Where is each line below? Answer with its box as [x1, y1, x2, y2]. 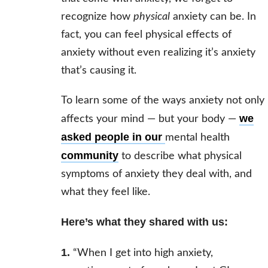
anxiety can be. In [169, 11, 256, 23]
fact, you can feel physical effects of [60, 29, 232, 41]
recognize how [60, 11, 133, 23]
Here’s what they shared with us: [60, 216, 228, 229]
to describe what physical [118, 151, 242, 162]
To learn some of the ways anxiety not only [60, 95, 264, 106]
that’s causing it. [60, 65, 136, 77]
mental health [165, 132, 230, 144]
